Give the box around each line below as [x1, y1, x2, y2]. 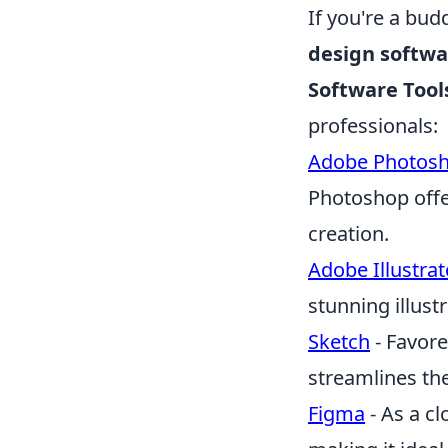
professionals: [308, 112, 438, 139]
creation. [308, 220, 389, 247]
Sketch [308, 328, 370, 355]
